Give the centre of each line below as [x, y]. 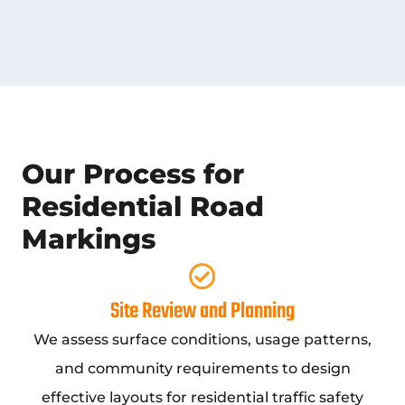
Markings [89, 239]
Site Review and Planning [202, 311]
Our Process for [133, 174]
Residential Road [143, 207]
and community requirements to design [202, 368]
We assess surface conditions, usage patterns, [202, 339]
